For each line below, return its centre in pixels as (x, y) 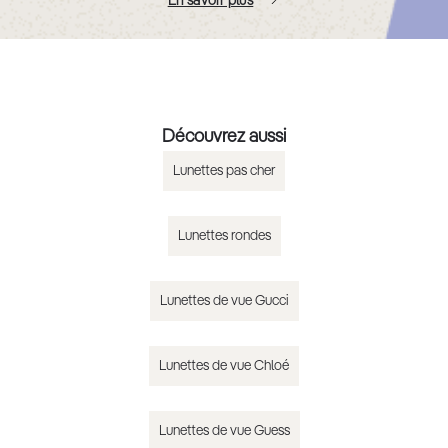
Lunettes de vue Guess (224, 431)
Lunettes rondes (224, 236)
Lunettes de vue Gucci (224, 301)
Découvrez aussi (224, 137)
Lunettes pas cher (224, 171)
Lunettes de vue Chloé (224, 366)
